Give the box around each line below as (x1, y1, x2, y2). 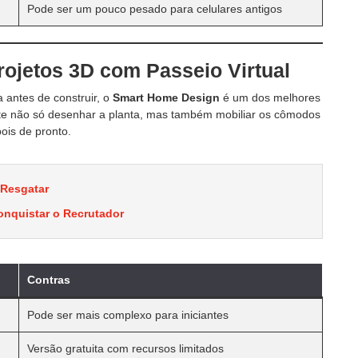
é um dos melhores (220, 90, 320, 104)
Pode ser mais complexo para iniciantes (27, 308, 229, 321)
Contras (27, 272, 70, 286)
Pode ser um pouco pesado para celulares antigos (27, 2, 282, 15)
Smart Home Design (113, 90, 220, 104)
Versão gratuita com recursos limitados (27, 341, 224, 355)
